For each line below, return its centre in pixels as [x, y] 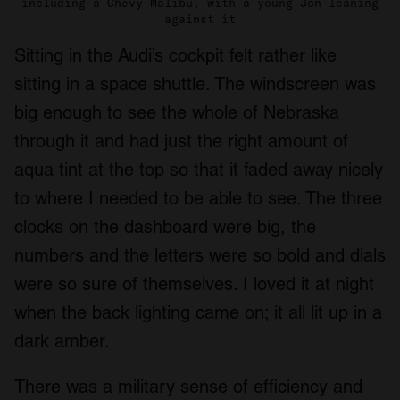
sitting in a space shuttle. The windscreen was [195, 83]
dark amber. [62, 341]
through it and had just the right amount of [181, 141]
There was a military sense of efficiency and [188, 386]
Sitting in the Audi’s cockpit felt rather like [175, 55]
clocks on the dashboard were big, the [165, 226]
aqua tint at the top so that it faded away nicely [199, 169]
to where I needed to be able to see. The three [198, 198]
